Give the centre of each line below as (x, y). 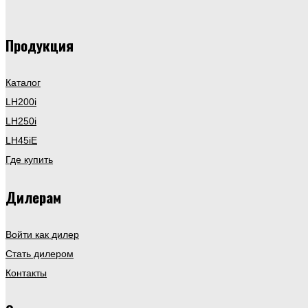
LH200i (21, 102)
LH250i (21, 121)
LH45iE (21, 141)
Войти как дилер (42, 235)
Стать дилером (40, 254)
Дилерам (33, 197)
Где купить (29, 160)
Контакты (26, 273)
